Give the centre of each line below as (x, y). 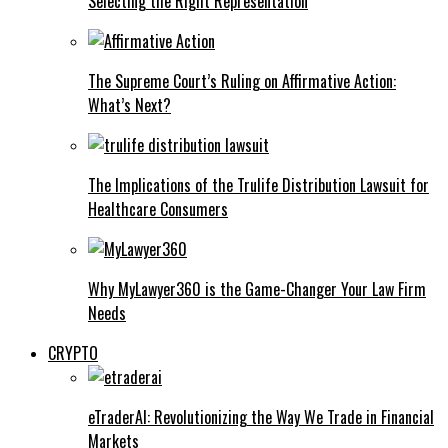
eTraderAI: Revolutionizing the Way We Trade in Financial (261, 416)
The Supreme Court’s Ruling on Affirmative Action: (242, 80)
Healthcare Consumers (158, 208)
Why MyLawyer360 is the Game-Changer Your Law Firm (257, 288)
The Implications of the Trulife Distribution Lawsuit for (258, 184)
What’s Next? (129, 104)
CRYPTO (73, 352)
